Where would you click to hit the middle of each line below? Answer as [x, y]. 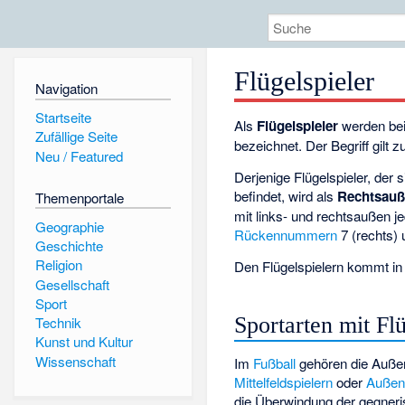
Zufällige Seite [76, 137]
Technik [58, 323]
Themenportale [79, 197]
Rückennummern [286, 235]
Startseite [63, 117]
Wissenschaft [75, 361]
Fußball [275, 363]
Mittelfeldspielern [284, 382]
